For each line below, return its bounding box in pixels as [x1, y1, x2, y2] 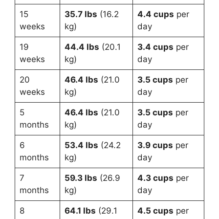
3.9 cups [137, 140, 173, 151]
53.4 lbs [64, 140, 98, 151]
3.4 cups [137, 42, 174, 52]
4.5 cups [137, 206, 174, 216]
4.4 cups [137, 9, 174, 20]
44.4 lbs [64, 42, 99, 52]
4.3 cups [137, 173, 174, 183]
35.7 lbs [64, 9, 97, 20]
